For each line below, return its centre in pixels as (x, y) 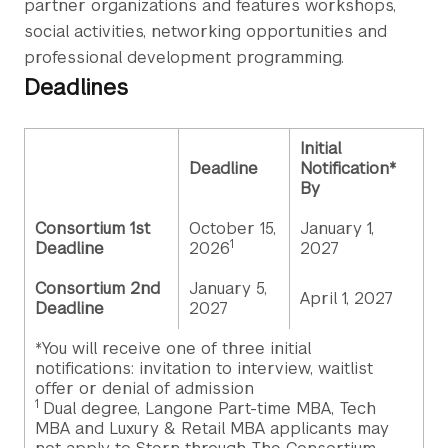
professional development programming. (184, 57)
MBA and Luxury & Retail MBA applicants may (212, 428)
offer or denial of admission (144, 388)
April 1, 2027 (346, 298)
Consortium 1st (92, 228)
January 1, (337, 228)
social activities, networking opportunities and (205, 31)
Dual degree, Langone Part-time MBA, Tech (209, 408)
